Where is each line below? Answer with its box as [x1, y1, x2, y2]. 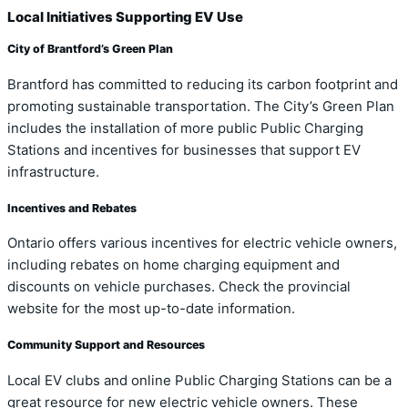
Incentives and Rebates [7, 200, 137, 215]
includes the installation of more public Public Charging [7, 119, 363, 137]
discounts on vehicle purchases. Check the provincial [7, 279, 351, 296]
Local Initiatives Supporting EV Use [7, 8, 243, 25]
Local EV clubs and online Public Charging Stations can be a [7, 372, 392, 389]
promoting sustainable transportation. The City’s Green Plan [7, 97, 394, 115]
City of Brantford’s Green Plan [7, 42, 173, 56]
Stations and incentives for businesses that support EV [7, 141, 361, 158]
